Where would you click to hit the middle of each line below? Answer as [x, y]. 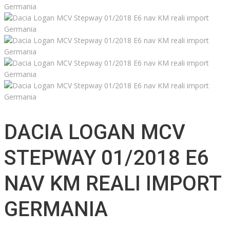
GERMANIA [56, 209]
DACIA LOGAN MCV [95, 132]
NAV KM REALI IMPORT [113, 184]
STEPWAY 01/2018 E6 [107, 158]
